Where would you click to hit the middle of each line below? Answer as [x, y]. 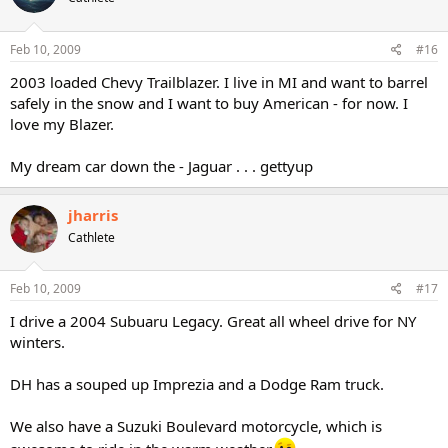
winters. [37, 342]
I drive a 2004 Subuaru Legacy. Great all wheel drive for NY [213, 321]
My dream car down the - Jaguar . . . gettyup [161, 165]
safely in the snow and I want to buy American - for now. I [209, 102]
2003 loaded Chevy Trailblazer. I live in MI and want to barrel [219, 81]
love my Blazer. [62, 123]
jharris [93, 214]
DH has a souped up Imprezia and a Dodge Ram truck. [197, 384]
